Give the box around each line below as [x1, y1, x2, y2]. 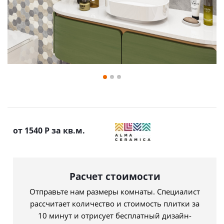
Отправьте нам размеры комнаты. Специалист [29, 186, 200, 196]
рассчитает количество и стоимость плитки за [30, 198, 199, 208]
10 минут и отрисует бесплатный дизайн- [38, 210, 191, 220]
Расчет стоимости [69, 169, 160, 183]
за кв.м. [51, 124, 85, 136]
